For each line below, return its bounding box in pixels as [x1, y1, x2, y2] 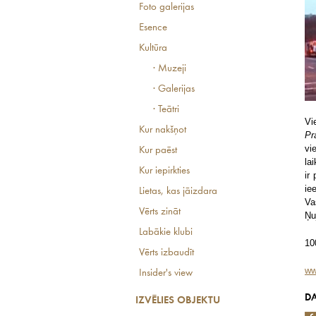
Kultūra [139, 43, 167, 54]
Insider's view [139, 268, 193, 279]
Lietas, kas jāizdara [139, 186, 217, 197]
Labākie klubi [139, 227, 193, 238]
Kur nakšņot [139, 125, 186, 135]
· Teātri [153, 104, 179, 115]
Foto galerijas [139, 2, 194, 13]
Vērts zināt [139, 207, 181, 217]
